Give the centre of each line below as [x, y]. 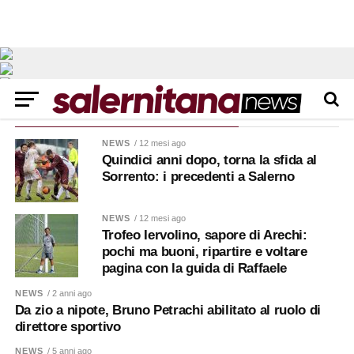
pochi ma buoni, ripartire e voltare [204, 252]
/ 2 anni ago [70, 293]
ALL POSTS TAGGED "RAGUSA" [126, 111]
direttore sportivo [68, 327]
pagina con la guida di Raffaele [194, 268]
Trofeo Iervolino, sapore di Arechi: [204, 235]
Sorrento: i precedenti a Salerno [198, 177]
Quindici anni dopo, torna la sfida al [209, 160]
